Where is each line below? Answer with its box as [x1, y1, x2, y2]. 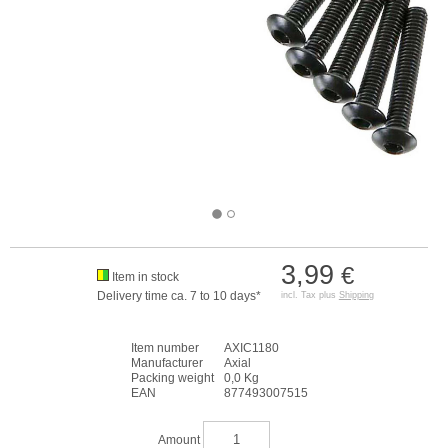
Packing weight [130, 371, 214, 385]
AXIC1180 [223, 341, 279, 355]
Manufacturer [130, 356, 203, 370]
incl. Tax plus [280, 290, 339, 300]
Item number [130, 341, 199, 355]
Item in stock [111, 270, 179, 284]
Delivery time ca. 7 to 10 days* [96, 289, 261, 303]
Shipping [338, 290, 374, 300]
